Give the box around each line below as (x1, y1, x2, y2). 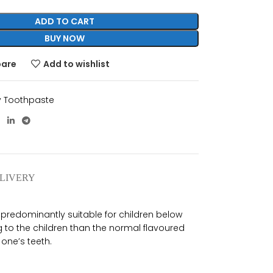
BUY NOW (44, 32, 85, 44)
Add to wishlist (43, 57, 110, 70)
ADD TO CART (35, 15, 95, 27)
